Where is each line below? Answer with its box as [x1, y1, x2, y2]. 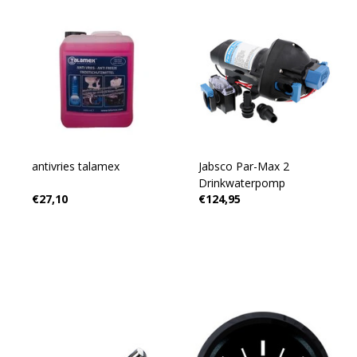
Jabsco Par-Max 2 [198, 159, 289, 174]
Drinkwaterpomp [198, 175, 285, 190]
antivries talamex [31, 159, 120, 174]
